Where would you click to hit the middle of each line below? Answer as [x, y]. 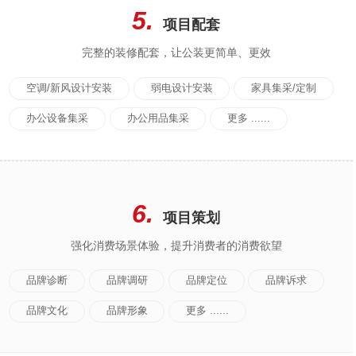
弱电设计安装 [182, 87]
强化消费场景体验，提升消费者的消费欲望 [176, 245]
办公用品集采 [158, 118]
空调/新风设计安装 [70, 87]
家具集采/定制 [283, 87]
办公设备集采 [58, 118]
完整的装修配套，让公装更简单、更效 [176, 53]
